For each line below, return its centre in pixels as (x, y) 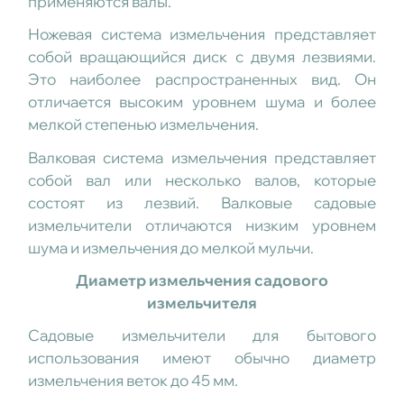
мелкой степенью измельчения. (143, 124)
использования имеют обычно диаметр (202, 357)
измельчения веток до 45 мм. (133, 380)
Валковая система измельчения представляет (202, 157)
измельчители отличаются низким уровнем (202, 225)
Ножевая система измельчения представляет (202, 34)
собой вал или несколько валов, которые (202, 179)
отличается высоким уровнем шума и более (202, 102)
